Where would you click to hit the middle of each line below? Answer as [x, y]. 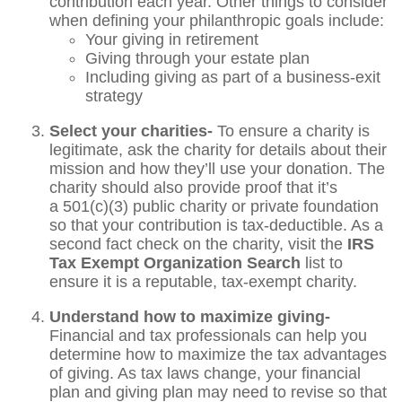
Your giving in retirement [172, 39]
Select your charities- [131, 131]
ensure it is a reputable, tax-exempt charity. [205, 281]
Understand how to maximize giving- [190, 316]
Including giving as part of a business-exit [233, 77]
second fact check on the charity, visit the [198, 244]
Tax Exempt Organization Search [175, 262]
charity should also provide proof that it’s [193, 187]
